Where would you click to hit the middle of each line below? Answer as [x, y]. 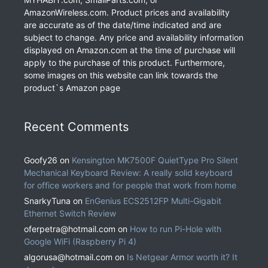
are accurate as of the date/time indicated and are [123, 25]
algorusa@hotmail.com [68, 257]
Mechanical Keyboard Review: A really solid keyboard [128, 173]
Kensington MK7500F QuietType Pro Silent [155, 160]
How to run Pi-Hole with [176, 229]
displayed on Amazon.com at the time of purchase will [130, 50]
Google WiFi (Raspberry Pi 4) [80, 242]
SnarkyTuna [47, 201]
